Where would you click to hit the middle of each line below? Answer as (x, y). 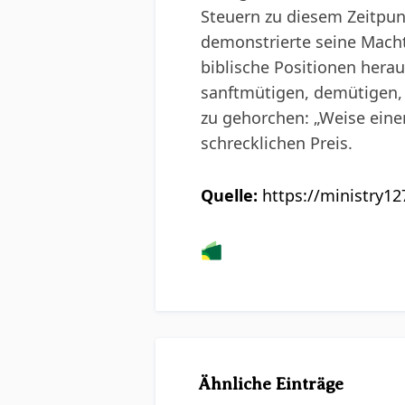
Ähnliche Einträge (271, 384)
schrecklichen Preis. (277, 143)
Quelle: (229, 195)
